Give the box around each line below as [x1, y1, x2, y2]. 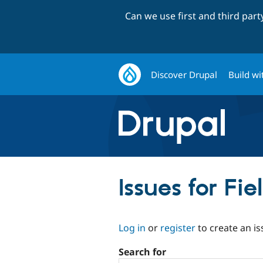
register [160, 221, 195, 234]
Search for [119, 245, 166, 259]
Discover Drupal [151, 68, 218, 80]
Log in [119, 221, 146, 234]
